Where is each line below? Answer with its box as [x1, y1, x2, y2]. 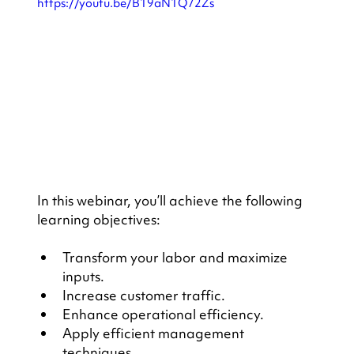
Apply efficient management [62, 323, 247, 342]
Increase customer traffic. [62, 285, 225, 304]
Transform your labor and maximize [62, 247, 291, 266]
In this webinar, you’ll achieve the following [36, 190, 306, 209]
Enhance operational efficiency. [62, 304, 264, 323]
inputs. [62, 266, 104, 285]
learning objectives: [36, 209, 160, 228]
